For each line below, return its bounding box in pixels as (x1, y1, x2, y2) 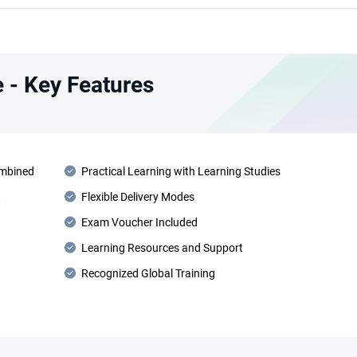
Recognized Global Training (80, 267, 215, 280)
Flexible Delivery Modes (80, 190, 194, 203)
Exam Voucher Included (80, 216, 198, 229)
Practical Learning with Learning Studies (80, 165, 280, 178)
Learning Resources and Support (80, 241, 243, 254)
